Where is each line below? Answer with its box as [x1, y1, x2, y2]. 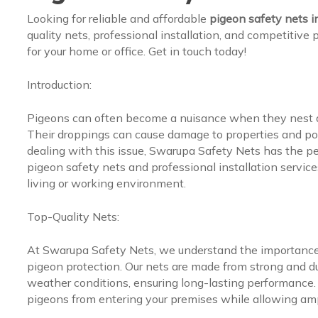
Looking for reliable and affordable [26, 11, 209, 26]
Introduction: [26, 77, 92, 92]
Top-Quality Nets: [26, 209, 119, 224]
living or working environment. [26, 175, 186, 190]
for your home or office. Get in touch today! [26, 43, 246, 58]
